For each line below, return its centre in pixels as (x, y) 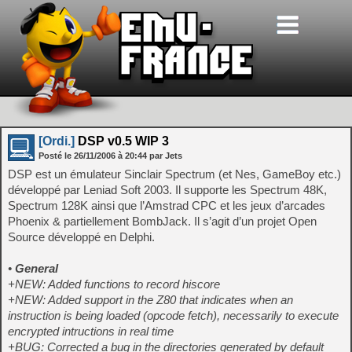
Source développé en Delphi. (81, 237)
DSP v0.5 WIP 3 (122, 141)
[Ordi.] (57, 141)
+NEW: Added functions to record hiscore (114, 284)
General (37, 268)
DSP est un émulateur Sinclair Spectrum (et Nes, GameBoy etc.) (174, 174)
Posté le (56, 156)
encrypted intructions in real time (91, 331)
